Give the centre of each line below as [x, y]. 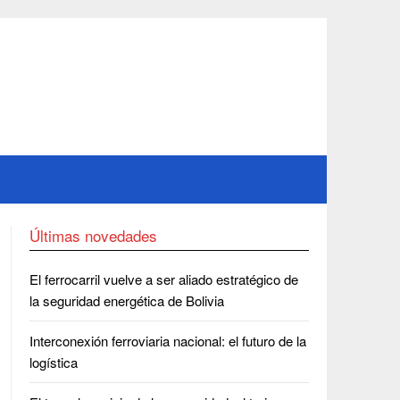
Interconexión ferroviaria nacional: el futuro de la [167, 341]
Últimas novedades [93, 235]
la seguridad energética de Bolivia [126, 300]
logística [53, 362]
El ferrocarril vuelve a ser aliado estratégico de [163, 279]
